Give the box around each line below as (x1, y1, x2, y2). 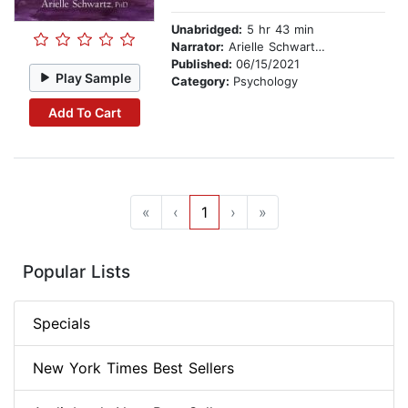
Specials (33, 314, 90, 333)
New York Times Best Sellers (33, 359, 234, 378)
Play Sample (56, 69, 132, 86)
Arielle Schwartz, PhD (224, 39, 315, 55)
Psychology (233, 74, 298, 89)
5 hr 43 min (242, 22, 314, 37)
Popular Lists (23, 261, 130, 283)
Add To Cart (47, 104, 121, 120)
